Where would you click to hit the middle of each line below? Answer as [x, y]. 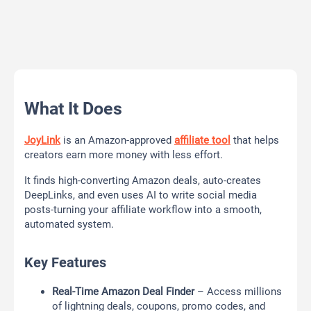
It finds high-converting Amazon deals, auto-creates [143, 181]
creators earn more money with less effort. [124, 155]
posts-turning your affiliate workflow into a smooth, [143, 210]
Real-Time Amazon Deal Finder [123, 292]
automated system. [69, 225]
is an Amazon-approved [117, 141]
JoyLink [42, 141]
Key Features [65, 263]
